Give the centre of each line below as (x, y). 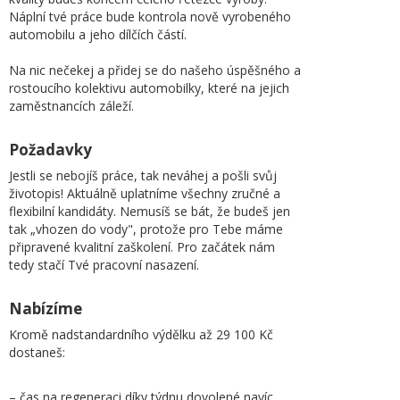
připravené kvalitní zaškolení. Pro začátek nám (142, 247)
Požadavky (50, 150)
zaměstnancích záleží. (71, 106)
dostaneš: (37, 352)
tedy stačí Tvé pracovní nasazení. (104, 265)
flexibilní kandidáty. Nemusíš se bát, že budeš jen (150, 211)
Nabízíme (46, 308)
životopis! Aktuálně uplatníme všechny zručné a (145, 193)
